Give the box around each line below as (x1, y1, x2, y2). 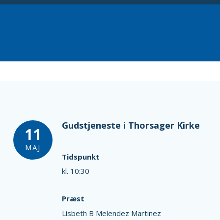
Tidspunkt (61, 151, 100, 162)
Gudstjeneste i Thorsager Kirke (61, 119, 200, 131)
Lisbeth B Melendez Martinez (61, 208, 161, 218)
